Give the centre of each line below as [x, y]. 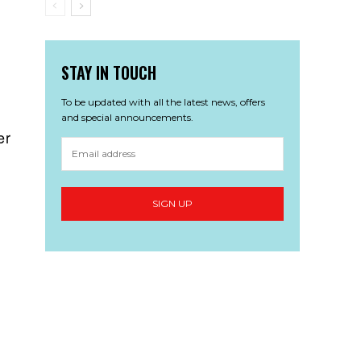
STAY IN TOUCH [108, 72]
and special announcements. [127, 117]
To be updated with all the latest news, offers [163, 102]
